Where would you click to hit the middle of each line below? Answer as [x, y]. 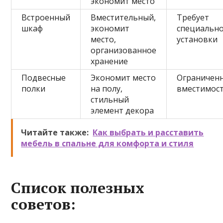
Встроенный [46, 17]
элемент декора [122, 111]
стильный [110, 100]
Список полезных [78, 188]
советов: [44, 204]
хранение [110, 61]
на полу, [107, 89]
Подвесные [44, 78]
